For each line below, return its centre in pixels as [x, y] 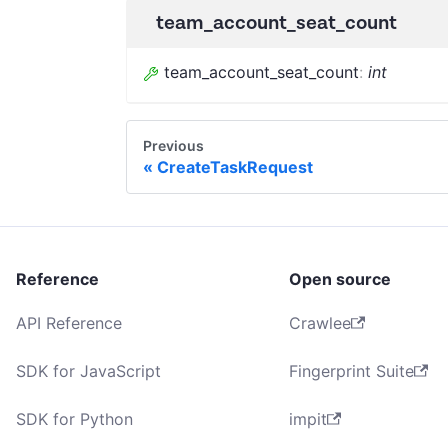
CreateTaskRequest [235, 166]
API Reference [69, 322]
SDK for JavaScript [88, 370]
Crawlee [320, 322]
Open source [340, 278]
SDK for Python [74, 418]
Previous [173, 145]
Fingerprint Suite [352, 370]
